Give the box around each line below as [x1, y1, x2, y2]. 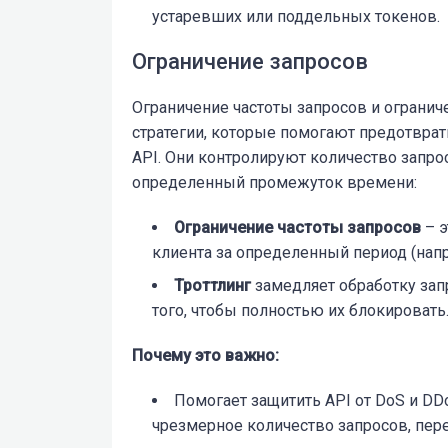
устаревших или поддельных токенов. [152, 7, 440, 27]
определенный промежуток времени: [132, 173, 417, 193]
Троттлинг [174, 276, 251, 296]
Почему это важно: [132, 346, 279, 366]
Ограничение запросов [132, 49, 368, 75]
